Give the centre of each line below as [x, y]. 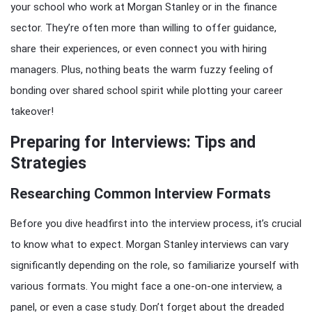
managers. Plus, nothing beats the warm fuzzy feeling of [142, 70]
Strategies [48, 163]
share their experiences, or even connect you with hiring [139, 49]
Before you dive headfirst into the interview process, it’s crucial [156, 224]
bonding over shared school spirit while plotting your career [147, 91]
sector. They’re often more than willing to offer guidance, [143, 28]
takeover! [32, 111]
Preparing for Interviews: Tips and [133, 142]
